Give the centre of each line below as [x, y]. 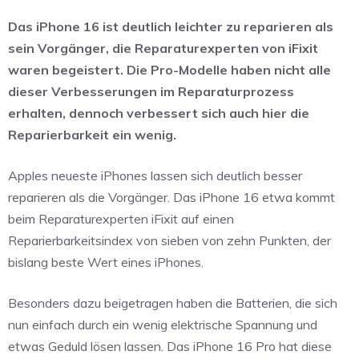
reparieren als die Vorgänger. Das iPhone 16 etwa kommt [171, 198]
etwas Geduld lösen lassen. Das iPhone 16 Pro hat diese [170, 347]
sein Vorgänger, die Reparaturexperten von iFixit [163, 48]
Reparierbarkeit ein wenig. [92, 135]
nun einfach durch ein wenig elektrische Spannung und [163, 325]
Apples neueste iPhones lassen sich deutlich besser [155, 176]
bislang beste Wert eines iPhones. [106, 262]
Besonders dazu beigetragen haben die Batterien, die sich [173, 303]
